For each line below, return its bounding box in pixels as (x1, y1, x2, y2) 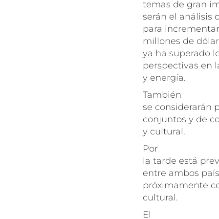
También (143, 89, 181, 100)
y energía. (143, 72, 186, 83)
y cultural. (143, 126, 185, 137)
